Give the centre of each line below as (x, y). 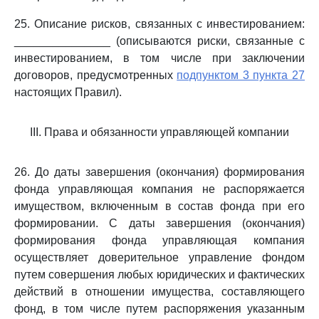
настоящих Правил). (68, 92)
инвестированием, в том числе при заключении (159, 58)
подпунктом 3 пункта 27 (241, 75)
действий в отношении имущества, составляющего (159, 292)
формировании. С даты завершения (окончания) (159, 223)
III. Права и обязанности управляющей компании (159, 132)
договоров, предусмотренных (96, 75)
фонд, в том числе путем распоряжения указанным (159, 309)
